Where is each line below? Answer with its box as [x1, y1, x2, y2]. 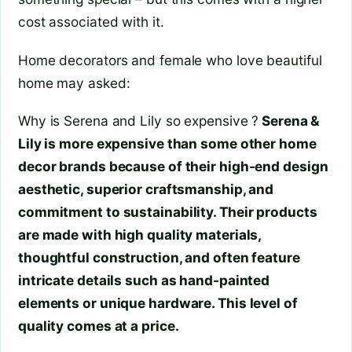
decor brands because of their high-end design [18, 158, 328, 175]
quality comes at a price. [18, 317, 179, 335]
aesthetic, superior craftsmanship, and [18, 181, 274, 198]
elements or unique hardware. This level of [18, 295, 298, 312]
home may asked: [18, 74, 130, 91]
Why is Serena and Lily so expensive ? [18, 112, 259, 130]
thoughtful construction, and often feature [18, 249, 300, 266]
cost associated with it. [18, 13, 164, 30]
